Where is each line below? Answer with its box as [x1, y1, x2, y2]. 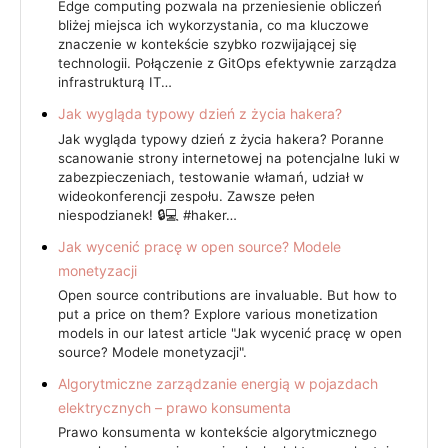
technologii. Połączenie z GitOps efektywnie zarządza [58, 55, 397, 72]
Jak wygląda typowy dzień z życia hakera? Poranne [58, 130, 384, 147]
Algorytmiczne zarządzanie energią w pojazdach [58, 374, 378, 392]
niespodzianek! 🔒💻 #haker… [58, 206, 237, 223]
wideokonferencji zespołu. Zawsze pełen [58, 187, 315, 204]
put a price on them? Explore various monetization [58, 305, 378, 322]
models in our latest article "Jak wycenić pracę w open [58, 324, 402, 341]
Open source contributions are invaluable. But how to [58, 286, 397, 303]
